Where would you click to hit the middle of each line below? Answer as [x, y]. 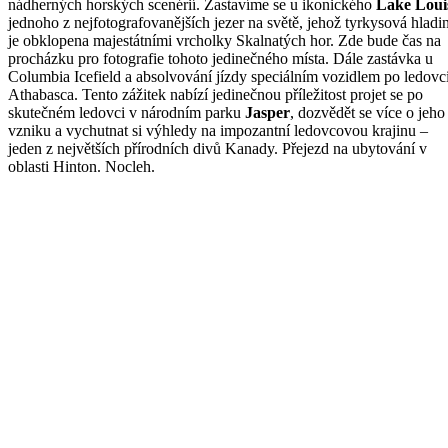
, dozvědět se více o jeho [367, 112]
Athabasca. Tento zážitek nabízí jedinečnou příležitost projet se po [215, 94]
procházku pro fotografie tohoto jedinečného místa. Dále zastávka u [220, 58]
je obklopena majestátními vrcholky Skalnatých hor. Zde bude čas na [224, 40]
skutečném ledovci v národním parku [126, 112]
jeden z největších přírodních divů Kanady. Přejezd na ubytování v [217, 148]
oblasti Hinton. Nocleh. [81, 166]
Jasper [267, 112]
